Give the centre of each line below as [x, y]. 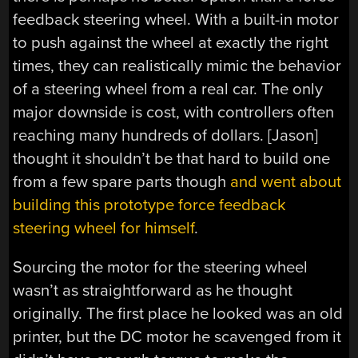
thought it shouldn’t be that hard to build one [172, 158]
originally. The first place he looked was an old [178, 314]
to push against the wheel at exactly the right [171, 42]
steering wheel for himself [104, 228]
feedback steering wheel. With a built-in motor [176, 19]
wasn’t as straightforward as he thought [153, 291]
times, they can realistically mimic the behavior [177, 66]
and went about [286, 181]
